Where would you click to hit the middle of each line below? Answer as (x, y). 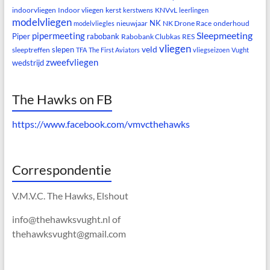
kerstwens (138, 10)
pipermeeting (58, 36)
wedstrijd (28, 63)
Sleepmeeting (224, 36)
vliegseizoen (211, 50)
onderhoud (231, 24)
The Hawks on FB (62, 99)
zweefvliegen (72, 62)
